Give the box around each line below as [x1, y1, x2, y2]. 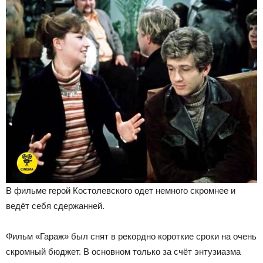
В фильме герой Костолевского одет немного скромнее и [6, 185, 235, 195]
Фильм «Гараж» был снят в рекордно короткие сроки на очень [6, 231, 257, 241]
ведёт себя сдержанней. [6, 200, 104, 211]
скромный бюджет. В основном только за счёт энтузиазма [6, 246, 241, 257]
